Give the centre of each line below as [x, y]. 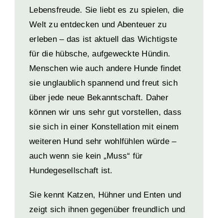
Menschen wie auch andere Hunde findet [105, 68]
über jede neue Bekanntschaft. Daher [99, 97]
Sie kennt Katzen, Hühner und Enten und [105, 195]
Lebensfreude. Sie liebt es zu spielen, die [107, 10]
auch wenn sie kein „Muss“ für [86, 156]
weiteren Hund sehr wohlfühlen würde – [103, 141]
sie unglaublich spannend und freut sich [103, 83]
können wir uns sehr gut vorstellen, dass [106, 112]
